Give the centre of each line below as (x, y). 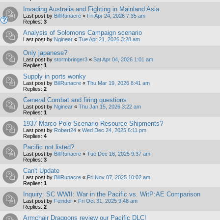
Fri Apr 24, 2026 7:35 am (116, 15)
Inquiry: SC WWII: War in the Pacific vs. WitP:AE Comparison (112, 194)
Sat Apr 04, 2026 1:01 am (123, 59)
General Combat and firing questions (75, 100)
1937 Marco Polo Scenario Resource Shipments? (93, 123)
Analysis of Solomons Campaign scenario (82, 32)
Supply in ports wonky (55, 76)
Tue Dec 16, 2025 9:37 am (119, 153)
